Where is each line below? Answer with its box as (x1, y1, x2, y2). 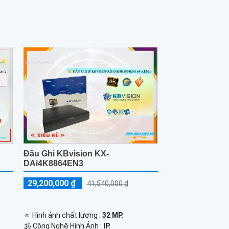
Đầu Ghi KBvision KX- (23, 149, 109, 158)
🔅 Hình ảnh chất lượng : (23, 211, 102, 219)
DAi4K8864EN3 (23, 158, 83, 168)
